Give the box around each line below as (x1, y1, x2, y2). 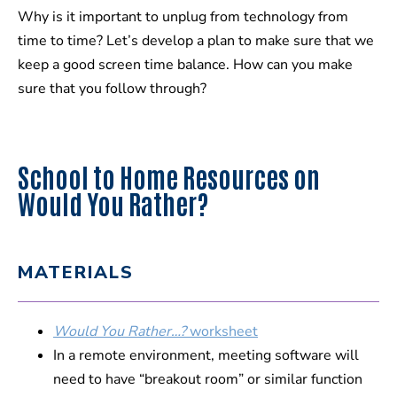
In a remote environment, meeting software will (53, 346, 359, 366)
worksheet (186, 322, 258, 342)
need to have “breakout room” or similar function (53, 370, 362, 390)
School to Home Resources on (18, 159, 320, 194)
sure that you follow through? (18, 79, 206, 99)
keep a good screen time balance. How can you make (18, 55, 353, 75)
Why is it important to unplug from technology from (18, 7, 348, 27)
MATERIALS (18, 261, 134, 285)
